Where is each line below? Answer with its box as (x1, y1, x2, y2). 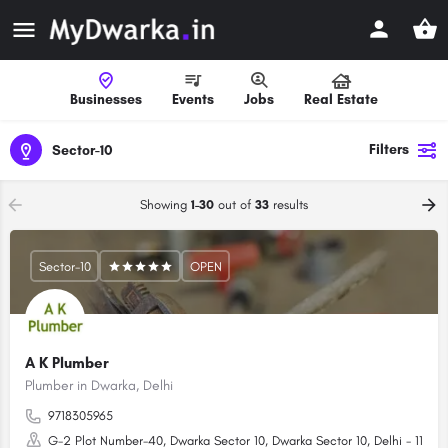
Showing (140, 197, 191, 212)
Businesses (70, 91, 142, 108)
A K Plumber (25, 354, 109, 372)
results (269, 197, 308, 212)
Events (172, 91, 214, 108)
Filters (369, 141, 409, 158)
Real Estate (304, 91, 378, 108)
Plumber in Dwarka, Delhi (25, 377, 173, 394)
